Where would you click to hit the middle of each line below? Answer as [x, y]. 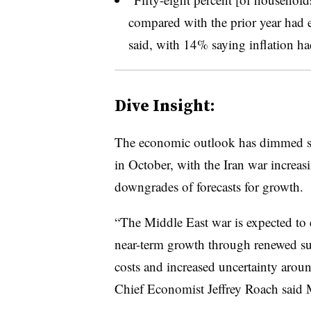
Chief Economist [161, 288]
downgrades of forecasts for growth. [209, 186]
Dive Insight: [165, 105]
